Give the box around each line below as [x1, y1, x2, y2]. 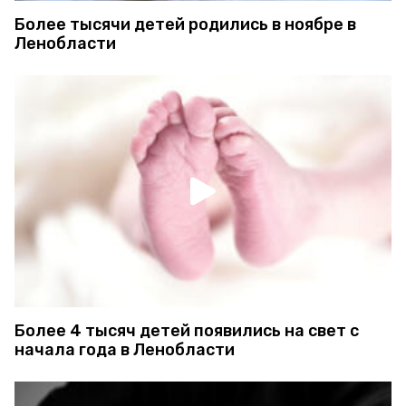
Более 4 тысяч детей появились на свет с [14, 321, 359, 342]
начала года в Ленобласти [14, 340, 235, 361]
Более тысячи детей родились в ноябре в [14, 14, 356, 34]
